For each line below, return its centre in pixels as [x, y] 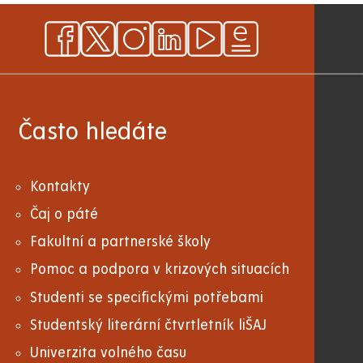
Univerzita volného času [109, 352]
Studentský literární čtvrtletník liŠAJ [149, 325]
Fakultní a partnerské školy [121, 242]
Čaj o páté [64, 214]
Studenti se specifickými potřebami [147, 297]
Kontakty [60, 186]
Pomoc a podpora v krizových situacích [160, 270]
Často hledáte [92, 132]
